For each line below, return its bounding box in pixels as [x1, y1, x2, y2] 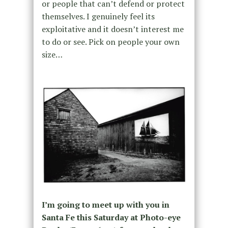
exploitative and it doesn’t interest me [41, 23, 184, 35]
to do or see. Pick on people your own [41, 36, 180, 48]
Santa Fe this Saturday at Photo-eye [41, 212, 181, 223]
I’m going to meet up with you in [41, 199, 169, 211]
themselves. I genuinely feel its [41, 11, 155, 22]
